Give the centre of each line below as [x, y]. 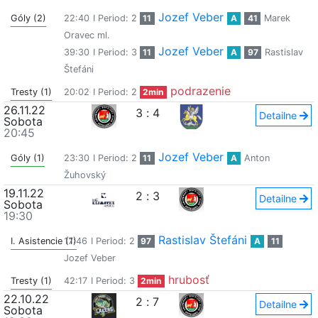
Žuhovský [84, 175]
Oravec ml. [87, 35]
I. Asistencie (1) [44, 241]
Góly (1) [28, 158]
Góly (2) [28, 18]
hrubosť [189, 280]
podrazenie [201, 91]
